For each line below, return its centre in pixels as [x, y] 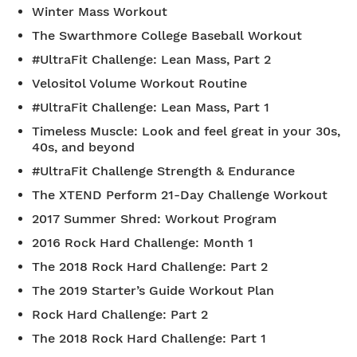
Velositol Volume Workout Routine [139, 83]
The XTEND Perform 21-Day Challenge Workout [180, 195]
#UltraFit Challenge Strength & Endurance [163, 171]
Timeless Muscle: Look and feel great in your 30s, [186, 131]
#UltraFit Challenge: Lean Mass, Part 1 [151, 107]
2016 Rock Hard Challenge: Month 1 [143, 243]
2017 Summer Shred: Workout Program [154, 219]
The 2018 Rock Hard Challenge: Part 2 [150, 267]
